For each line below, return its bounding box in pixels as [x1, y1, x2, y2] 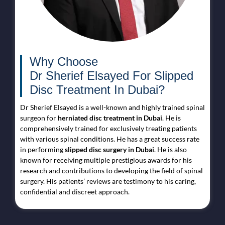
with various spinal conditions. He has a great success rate [20, 134, 199, 143]
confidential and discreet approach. [20, 187, 131, 196]
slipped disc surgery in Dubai [65, 145, 154, 154]
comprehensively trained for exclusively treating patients [20, 124, 197, 133]
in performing [20, 145, 65, 154]
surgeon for [20, 113, 56, 122]
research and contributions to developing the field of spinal [20, 166, 203, 175]
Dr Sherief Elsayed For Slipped [30, 68, 193, 82]
